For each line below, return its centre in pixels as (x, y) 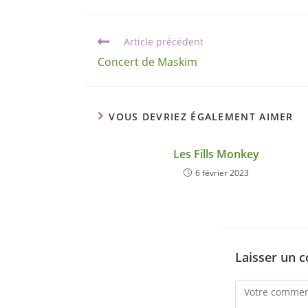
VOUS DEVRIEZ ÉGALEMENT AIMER (201, 117)
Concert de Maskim (147, 62)
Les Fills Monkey (216, 154)
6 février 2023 (222, 173)
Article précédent (164, 42)
